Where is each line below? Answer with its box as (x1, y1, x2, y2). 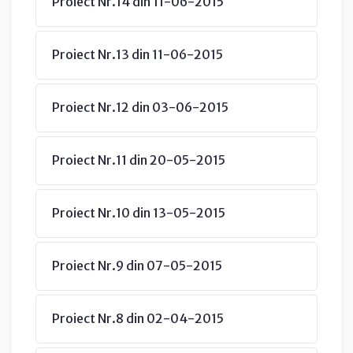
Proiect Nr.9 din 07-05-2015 (52, 257, 222, 273)
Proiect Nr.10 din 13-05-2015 (52, 204, 225, 221)
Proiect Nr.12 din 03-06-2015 (52, 98, 229, 115)
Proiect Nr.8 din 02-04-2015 (52, 310, 224, 326)
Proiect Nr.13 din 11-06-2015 (52, 46, 223, 62)
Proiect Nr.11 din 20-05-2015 (52, 151, 225, 168)
